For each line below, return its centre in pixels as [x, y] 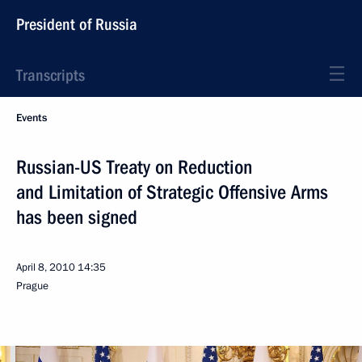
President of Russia [77, 24]
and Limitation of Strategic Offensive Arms [172, 192]
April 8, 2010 [46, 267]
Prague [32, 286]
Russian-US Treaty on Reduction [134, 167]
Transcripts [51, 75]
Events [32, 118]
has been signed [77, 217]
